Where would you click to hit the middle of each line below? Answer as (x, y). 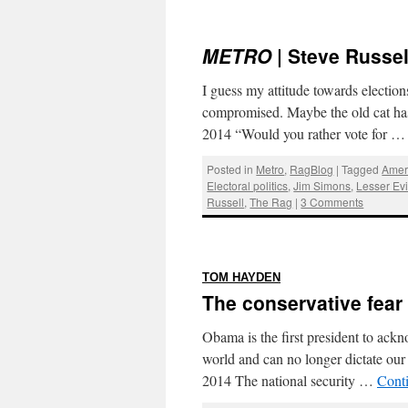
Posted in (230, 168)
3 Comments (332, 201)
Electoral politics (248, 185)
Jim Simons (322, 185)
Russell (226, 201)
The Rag (271, 201)
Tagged (361, 168)
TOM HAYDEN (241, 277)
